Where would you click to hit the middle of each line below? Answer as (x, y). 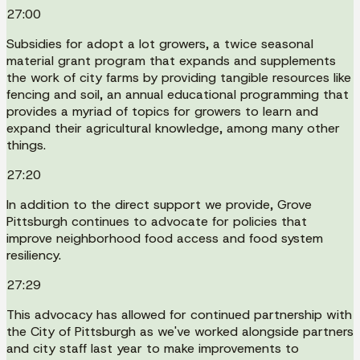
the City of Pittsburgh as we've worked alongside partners (180, 331)
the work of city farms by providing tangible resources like (179, 77)
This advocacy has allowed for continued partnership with (179, 314)
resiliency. (34, 255)
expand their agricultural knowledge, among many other (173, 128)
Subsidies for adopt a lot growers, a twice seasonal (160, 43)
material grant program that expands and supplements (171, 60)
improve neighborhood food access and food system (165, 238)
